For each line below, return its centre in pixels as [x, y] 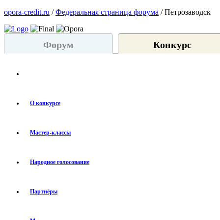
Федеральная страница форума [107, 12]
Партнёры [44, 192]
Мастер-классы [50, 133]
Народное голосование [60, 162]
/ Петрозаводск [185, 12]
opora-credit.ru [27, 12]
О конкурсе [45, 103]
